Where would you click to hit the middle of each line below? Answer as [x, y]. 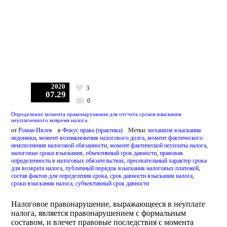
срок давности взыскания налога [152, 176]
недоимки [24, 138]
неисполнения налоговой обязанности [59, 145]
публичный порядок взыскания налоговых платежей [132, 168]
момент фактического [175, 138]
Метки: [138, 130]
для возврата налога [37, 168]
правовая [172, 153]
